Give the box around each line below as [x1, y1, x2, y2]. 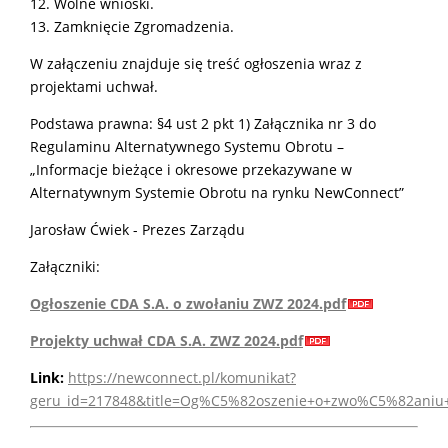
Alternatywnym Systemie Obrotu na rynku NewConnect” [30, 182, 404, 202]
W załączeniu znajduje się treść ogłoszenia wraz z [30, 53, 362, 73]
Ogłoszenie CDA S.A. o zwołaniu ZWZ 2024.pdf [30, 293, 346, 313]
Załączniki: [30, 256, 100, 276]
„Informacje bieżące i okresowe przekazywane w [30, 159, 352, 179]
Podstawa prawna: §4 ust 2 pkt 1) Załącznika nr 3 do [30, 113, 376, 133]
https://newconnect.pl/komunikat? [68, 367, 296, 387]
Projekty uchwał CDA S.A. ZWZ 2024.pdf [30, 330, 303, 350]
